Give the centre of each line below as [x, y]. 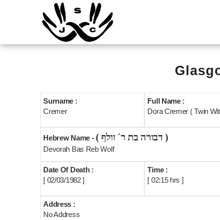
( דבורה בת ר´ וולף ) [166, 137]
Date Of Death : [69, 170]
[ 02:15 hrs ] [165, 180]
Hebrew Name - [70, 138]
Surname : [60, 101]
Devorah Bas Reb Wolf [79, 149]
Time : [158, 170]
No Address [62, 214]
